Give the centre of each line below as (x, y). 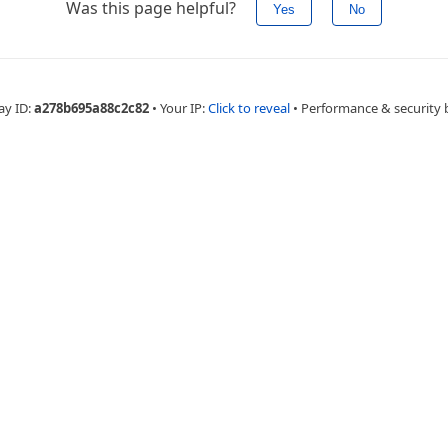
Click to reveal (248, 108)
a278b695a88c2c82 (91, 108)
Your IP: (183, 108)
